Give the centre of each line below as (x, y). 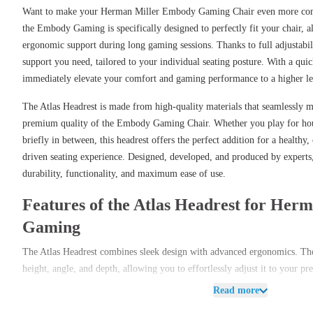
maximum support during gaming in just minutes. (121, 302)
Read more (236, 290)
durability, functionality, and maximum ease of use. (124, 174)
